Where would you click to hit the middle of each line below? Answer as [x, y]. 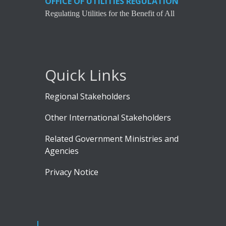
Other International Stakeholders [108, 118]
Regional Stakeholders [88, 97]
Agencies [62, 151]
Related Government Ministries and [112, 139]
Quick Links [86, 75]
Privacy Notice [72, 172]
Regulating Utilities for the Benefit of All [110, 14]
